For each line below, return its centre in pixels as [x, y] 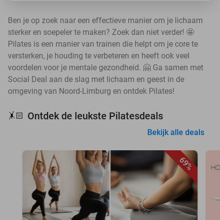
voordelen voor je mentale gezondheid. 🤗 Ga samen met [106, 68]
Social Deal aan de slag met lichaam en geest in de [96, 79]
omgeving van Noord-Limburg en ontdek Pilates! [91, 91]
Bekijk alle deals [176, 132]
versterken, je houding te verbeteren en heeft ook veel [99, 56]
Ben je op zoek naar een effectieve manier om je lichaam [105, 20]
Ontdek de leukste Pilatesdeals [95, 116]
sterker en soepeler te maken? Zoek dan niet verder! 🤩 [101, 32]
